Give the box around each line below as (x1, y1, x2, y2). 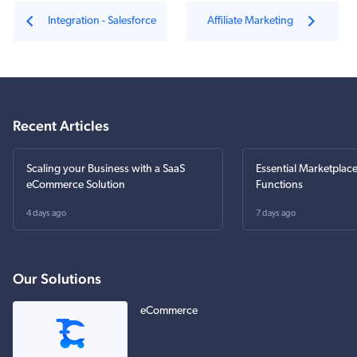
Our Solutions (13, 269, 101, 287)
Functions (256, 178, 303, 191)
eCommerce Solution (26, 178, 125, 191)
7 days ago (256, 209, 296, 218)
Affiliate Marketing (206, 14, 293, 27)
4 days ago (26, 209, 66, 218)
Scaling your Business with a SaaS (26, 163, 185, 175)
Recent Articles (13, 116, 109, 134)
